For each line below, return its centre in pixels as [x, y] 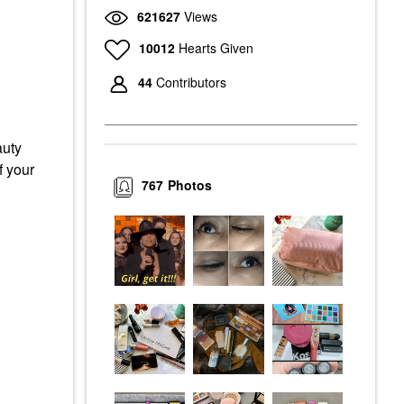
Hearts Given [216, 47]
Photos [190, 185]
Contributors [191, 83]
